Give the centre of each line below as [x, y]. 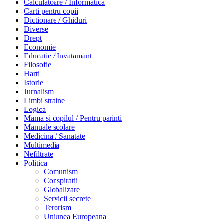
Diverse [36, 29]
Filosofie [37, 64]
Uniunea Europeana [75, 216]
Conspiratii [61, 180]
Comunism [61, 171]
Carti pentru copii [51, 11]
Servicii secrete [67, 198]
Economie [40, 47]
